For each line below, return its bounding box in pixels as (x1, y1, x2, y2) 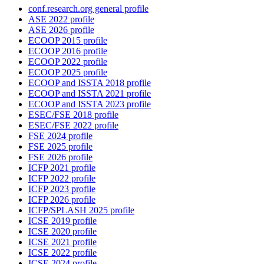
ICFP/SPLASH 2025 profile (28, 205, 134, 216)
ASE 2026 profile (28, 25, 94, 35)
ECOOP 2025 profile (28, 67, 107, 78)
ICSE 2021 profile (28, 237, 97, 247)
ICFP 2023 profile (28, 184, 95, 194)
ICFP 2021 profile (28, 163, 95, 173)
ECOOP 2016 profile (28, 46, 107, 57)
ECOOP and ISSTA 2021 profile (28, 88, 151, 99)
